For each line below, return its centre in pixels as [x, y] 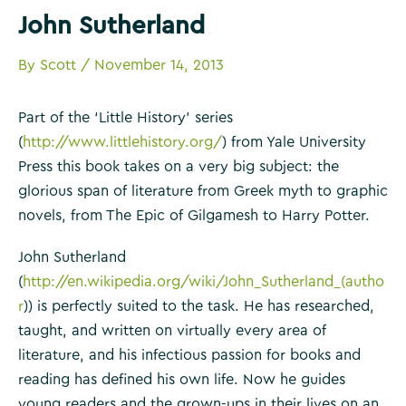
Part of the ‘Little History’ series [126, 117]
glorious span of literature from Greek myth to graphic [203, 191]
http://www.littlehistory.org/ [122, 142]
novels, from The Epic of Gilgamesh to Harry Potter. [194, 215]
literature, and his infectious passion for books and [189, 355]
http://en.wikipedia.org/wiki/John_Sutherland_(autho [203, 282]
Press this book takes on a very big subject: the [179, 166]
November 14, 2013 [159, 65]
